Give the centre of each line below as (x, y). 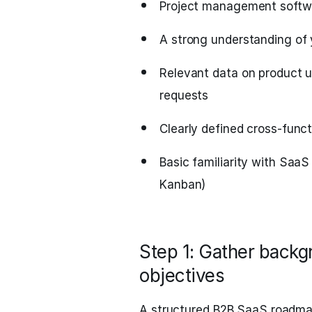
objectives (182, 275)
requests (184, 95)
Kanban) (183, 185)
